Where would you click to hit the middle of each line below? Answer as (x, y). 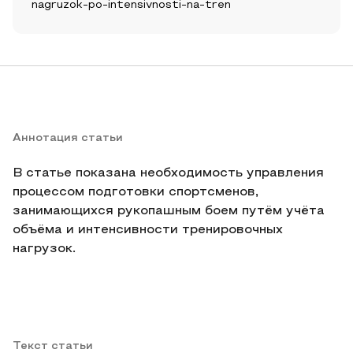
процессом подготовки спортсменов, (136, 192)
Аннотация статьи (68, 138)
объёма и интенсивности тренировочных (148, 230)
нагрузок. (44, 249)
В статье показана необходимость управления (168, 173)
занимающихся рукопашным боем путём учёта (169, 211)
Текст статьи (53, 346)
